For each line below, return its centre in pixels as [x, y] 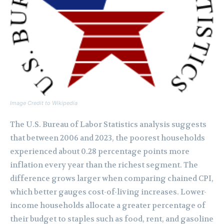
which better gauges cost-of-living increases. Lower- [108, 192]
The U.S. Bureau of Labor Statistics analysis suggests [108, 125]
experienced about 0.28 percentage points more [100, 152]
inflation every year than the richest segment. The [104, 165]
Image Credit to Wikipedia [44, 103]
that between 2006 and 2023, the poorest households [107, 138]
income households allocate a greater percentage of [108, 206]
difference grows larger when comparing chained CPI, [112, 179]
